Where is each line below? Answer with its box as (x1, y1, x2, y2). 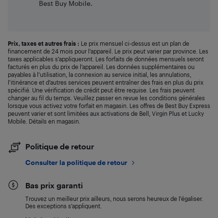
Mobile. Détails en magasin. (8, 118, 80, 125)
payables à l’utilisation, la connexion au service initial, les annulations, (8, 71, 191, 78)
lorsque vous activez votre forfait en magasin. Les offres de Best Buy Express (8, 102, 210, 109)
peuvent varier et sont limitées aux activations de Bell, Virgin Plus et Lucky (8, 110, 204, 117)
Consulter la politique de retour (25, 158, 127, 166)
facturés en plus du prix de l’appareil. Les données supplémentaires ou (8, 63, 195, 70)
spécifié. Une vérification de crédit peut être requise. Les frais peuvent (8, 87, 195, 93)
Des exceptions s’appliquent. (25, 202, 102, 209)
